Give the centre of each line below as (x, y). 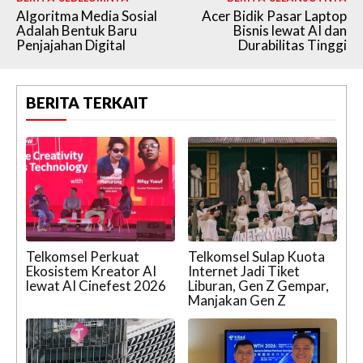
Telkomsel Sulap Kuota (256, 256)
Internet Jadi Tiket (244, 271)
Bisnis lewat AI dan (290, 31)
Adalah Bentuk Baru (77, 31)
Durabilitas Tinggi (292, 45)
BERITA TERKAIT (87, 103)
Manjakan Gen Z (237, 300)
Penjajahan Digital (71, 45)
